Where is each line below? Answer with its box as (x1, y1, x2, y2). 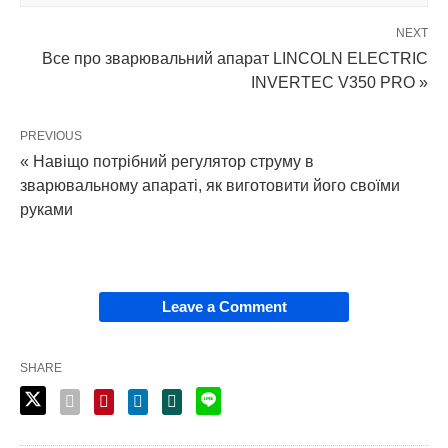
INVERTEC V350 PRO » (251, 73, 428, 91)
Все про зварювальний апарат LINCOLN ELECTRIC (42, 49, 428, 67)
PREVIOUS (20, 128, 82, 143)
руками (20, 200, 73, 218)
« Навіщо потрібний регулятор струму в (20, 152, 314, 170)
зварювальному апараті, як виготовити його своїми (20, 176, 400, 194)
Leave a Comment (161, 297, 287, 315)
